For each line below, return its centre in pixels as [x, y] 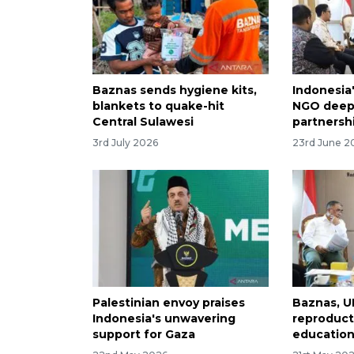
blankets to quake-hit [158, 105]
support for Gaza [144, 335]
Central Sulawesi [143, 121]
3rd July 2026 [125, 142]
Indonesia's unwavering [164, 319]
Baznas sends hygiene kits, [175, 90]
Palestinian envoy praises [169, 303]
